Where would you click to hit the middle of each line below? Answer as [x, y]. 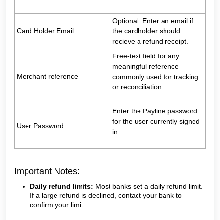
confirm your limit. [57, 205]
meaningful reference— [149, 67]
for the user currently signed [156, 122]
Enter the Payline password [155, 111]
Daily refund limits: [62, 186]
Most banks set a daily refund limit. [148, 186]
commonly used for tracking [155, 77]
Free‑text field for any [146, 56]
